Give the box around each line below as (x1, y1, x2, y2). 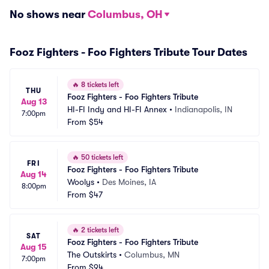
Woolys (67, 177, 94, 187)
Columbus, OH (88, 8, 163, 20)
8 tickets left (79, 80, 119, 89)
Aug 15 (20, 242, 47, 252)
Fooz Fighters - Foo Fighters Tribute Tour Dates (10, 46, 247, 58)
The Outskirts (67, 250, 116, 259)
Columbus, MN (124, 250, 180, 259)
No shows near (10, 8, 88, 20)
